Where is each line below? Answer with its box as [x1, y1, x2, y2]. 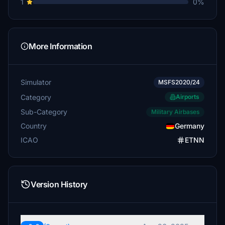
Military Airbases [151, 108, 199, 116]
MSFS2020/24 [158, 78, 200, 86]
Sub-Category [21, 107, 67, 116]
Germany [175, 122, 204, 130]
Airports [176, 93, 199, 100]
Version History [31, 179, 87, 189]
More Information [29, 41, 92, 51]
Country [21, 122, 47, 130]
